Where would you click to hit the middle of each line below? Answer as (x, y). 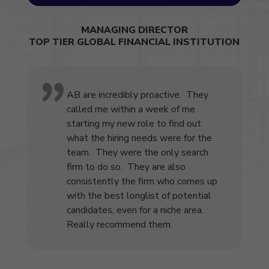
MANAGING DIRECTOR (134, 30)
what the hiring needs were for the (139, 138)
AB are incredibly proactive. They (137, 95)
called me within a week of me (131, 110)
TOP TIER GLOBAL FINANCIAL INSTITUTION (134, 42)
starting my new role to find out (134, 124)
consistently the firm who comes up (142, 182)
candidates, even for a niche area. (136, 210)
